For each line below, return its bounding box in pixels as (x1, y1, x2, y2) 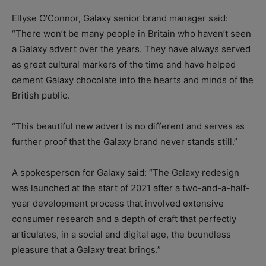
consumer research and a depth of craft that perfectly (12, 213, 236, 225)
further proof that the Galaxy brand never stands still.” (12, 136, 237, 148)
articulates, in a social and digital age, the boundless (12, 229, 231, 240)
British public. (12, 90, 69, 102)
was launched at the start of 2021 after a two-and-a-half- (12, 182, 250, 194)
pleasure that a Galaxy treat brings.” (12, 244, 161, 256)
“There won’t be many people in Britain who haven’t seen (12, 28, 251, 40)
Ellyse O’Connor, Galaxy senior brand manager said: (12, 12, 228, 24)
